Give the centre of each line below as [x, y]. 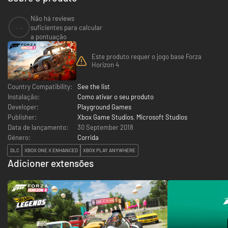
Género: [19, 137]
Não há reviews [52, 18]
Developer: [23, 107]
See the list [94, 86]
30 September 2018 [105, 127]
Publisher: [22, 117]
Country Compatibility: [40, 86]
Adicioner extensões [51, 163]
